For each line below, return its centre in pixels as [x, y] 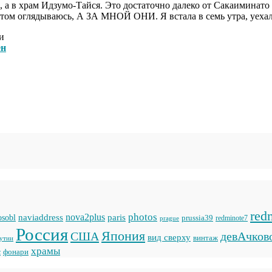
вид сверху [169, 237]
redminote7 [232, 218]
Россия [42, 234]
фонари [16, 251]
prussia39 [197, 218]
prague [169, 218]
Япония [123, 236]
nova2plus [85, 217]
